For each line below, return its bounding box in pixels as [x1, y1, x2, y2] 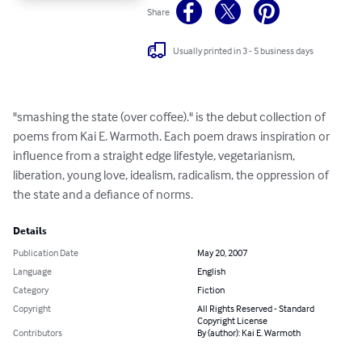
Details [13, 225, 47, 238]
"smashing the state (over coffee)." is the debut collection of [13, 108, 328, 125]
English [197, 265, 225, 278]
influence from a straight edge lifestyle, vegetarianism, [13, 147, 297, 164]
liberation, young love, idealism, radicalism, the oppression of [13, 166, 331, 183]
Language [13, 265, 52, 278]
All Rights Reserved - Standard [197, 302, 314, 315]
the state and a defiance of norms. [13, 186, 193, 203]
